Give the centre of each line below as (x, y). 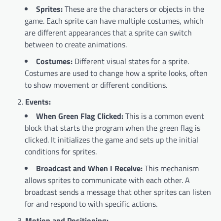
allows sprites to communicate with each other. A (107, 180)
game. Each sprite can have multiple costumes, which (114, 21)
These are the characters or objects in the (133, 9)
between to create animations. (76, 45)
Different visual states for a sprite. (131, 61)
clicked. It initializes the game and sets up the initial (111, 140)
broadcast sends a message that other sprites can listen (118, 192)
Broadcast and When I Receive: (89, 168)
